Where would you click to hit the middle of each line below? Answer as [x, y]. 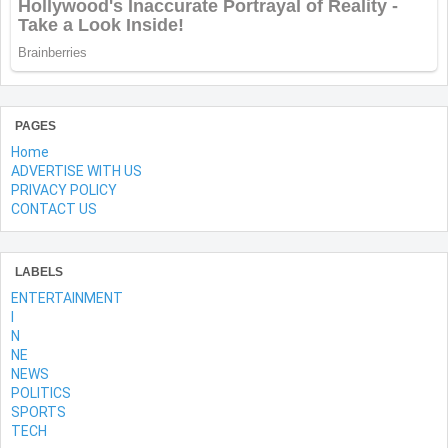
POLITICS [41, 392]
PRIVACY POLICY [64, 189]
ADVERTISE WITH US [76, 170]
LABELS [39, 271]
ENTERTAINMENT [67, 297]
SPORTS [38, 411]
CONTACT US [54, 208]
